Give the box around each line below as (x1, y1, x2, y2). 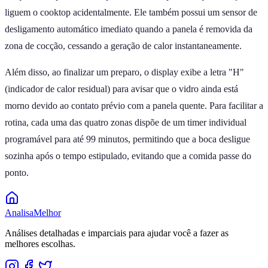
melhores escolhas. (5, 238, 75, 249)
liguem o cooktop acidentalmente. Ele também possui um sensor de (5, 7, 257, 17)
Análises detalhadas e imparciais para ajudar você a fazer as (5, 227, 229, 238)
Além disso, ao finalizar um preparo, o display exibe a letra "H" (5, 66, 244, 77)
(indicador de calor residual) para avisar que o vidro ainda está (5, 83, 238, 94)
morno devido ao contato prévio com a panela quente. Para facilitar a (5, 100, 263, 111)
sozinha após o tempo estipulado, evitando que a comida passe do (5, 150, 251, 161)
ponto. (5, 167, 29, 178)
